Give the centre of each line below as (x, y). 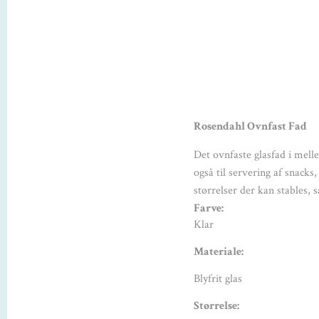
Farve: (210, 209)
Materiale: (219, 252)
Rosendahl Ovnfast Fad (250, 127)
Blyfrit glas (218, 279)
